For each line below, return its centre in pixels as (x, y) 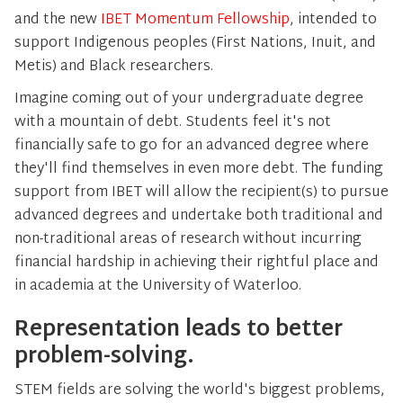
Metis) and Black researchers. (114, 67)
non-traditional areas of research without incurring (188, 240)
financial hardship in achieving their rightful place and (197, 263)
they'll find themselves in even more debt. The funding (199, 170)
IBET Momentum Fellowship (195, 20)
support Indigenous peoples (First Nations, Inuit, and (195, 44)
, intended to (333, 20)
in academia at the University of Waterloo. (160, 287)
